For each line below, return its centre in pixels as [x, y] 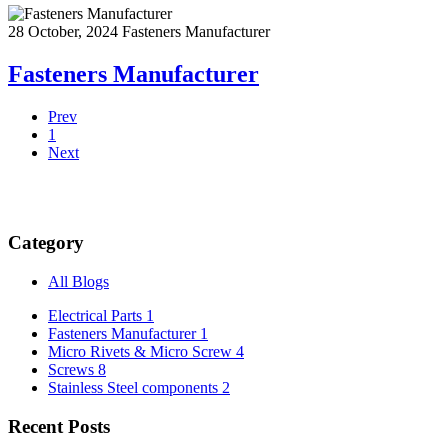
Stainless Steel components [135, 387]
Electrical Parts [97, 315]
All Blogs [78, 281]
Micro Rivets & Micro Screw [142, 351]
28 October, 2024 [65, 31]
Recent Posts [59, 426]
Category [46, 243]
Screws [73, 369]
